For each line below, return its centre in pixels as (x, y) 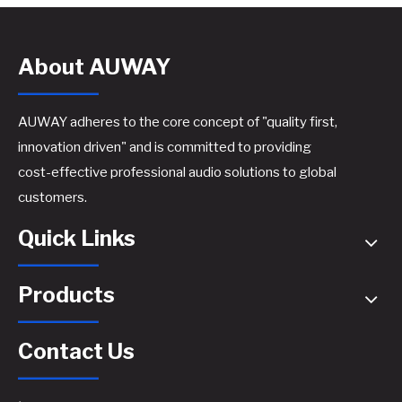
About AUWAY (94, 66)
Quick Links (77, 238)
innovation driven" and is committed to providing (165, 147)
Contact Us (76, 351)
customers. (52, 197)
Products (66, 294)
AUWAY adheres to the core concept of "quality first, (178, 122)
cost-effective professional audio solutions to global (177, 172)
